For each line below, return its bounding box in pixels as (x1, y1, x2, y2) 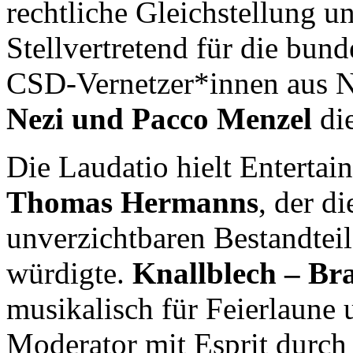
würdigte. (6, 255, 132, 290)
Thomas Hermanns (6, 184, 258, 219)
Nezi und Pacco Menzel (6, 101, 312, 136)
